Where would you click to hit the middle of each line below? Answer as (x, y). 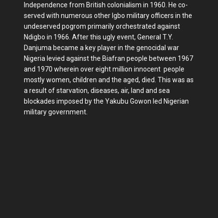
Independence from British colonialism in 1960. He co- (106, 5)
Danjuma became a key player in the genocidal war (101, 48)
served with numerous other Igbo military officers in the (108, 16)
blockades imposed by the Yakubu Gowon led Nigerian (106, 101)
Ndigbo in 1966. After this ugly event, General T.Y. (99, 37)
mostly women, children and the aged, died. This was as (109, 80)
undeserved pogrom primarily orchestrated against (102, 26)
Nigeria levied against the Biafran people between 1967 (109, 58)
